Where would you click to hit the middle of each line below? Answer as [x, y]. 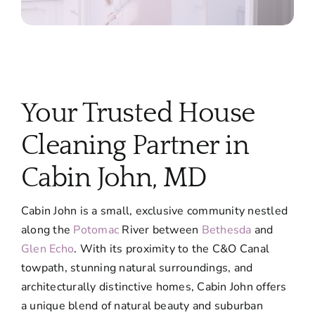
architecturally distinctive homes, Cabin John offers [154, 287]
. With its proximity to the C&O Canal [172, 249]
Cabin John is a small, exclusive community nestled [154, 211]
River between [160, 230]
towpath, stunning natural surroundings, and [137, 268]
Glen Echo [47, 249]
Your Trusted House [138, 113]
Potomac [96, 230]
